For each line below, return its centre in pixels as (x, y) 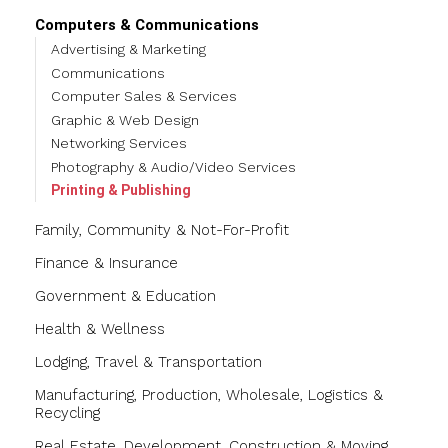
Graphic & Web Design (125, 119)
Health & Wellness (100, 328)
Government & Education (125, 295)
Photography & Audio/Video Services (173, 166)
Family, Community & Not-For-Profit (162, 229)
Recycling (67, 412)
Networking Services (119, 143)
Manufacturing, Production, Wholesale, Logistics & (209, 394)
